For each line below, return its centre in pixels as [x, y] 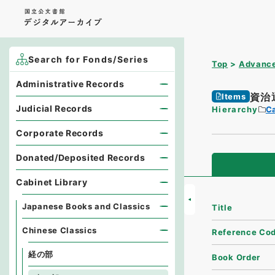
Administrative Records [70, 84]
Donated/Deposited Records [81, 157]
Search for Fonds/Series [89, 59]
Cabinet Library [52, 182]
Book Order [236, 257]
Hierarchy [235, 109]
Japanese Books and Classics [86, 206]
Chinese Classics [60, 230]
